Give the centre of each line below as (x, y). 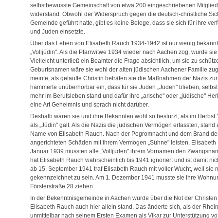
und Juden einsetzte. (58, 32)
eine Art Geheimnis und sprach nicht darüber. (90, 105)
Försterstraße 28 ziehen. (62, 187)
